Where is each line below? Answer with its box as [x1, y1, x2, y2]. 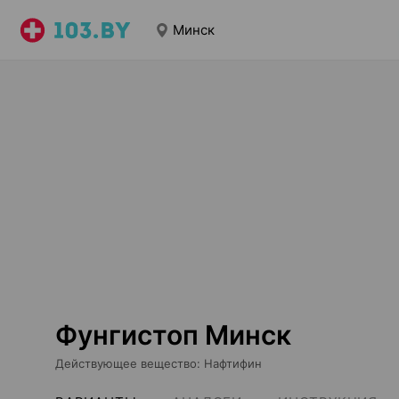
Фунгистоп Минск [55, 319, 291, 351]
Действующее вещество [55, 356, 197, 370]
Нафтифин [204, 356, 262, 370]
